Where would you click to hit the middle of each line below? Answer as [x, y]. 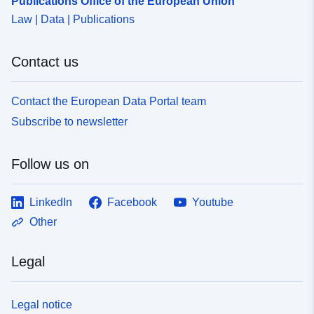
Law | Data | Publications [73, 19]
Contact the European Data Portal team [109, 101]
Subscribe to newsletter [69, 121]
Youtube [213, 202]
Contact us [45, 61]
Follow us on [50, 164]
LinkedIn [51, 202]
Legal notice [42, 304]
